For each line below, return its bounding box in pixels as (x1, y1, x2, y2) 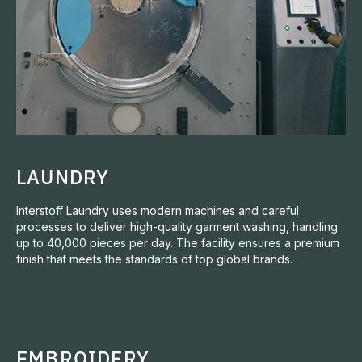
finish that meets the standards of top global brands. (16, 252, 293, 266)
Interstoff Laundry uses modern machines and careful (16, 204, 299, 217)
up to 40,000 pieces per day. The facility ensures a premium (16, 236, 339, 250)
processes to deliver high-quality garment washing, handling (16, 220, 338, 234)
